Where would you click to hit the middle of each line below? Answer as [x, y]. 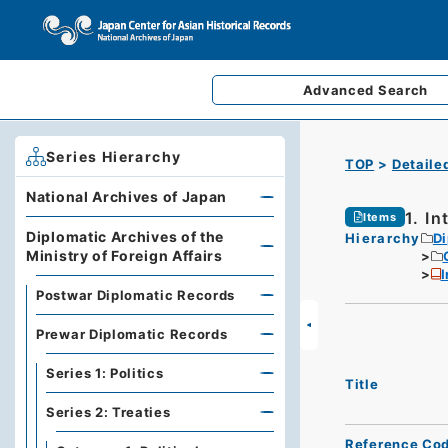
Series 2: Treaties [108, 412]
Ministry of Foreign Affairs [124, 255]
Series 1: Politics [105, 373]
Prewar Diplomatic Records [132, 334]
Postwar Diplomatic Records [136, 295]
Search [403, 90]
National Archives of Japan [127, 196]
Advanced [340, 90]
